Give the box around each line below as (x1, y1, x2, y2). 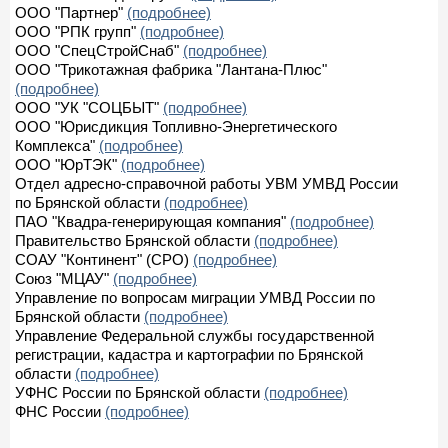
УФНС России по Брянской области (15, 383, 264, 401)
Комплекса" (15, 136, 99, 154)
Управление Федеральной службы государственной (15, 326, 374, 344)
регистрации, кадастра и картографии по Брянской (15, 345, 363, 363)
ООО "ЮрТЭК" (15, 155, 121, 173)
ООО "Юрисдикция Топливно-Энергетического (15, 117, 337, 135)
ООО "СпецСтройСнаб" (15, 41, 183, 59)
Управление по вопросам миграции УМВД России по (15, 288, 375, 306)
